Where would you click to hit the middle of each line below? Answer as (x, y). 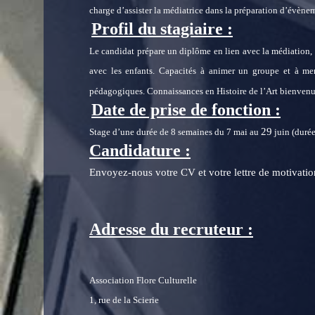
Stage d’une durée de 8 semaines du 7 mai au (175, 132)
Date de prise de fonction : (186, 110)
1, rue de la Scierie (124, 300)
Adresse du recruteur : (171, 229)
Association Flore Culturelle (143, 281)
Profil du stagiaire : (162, 29)
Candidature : (140, 150)
